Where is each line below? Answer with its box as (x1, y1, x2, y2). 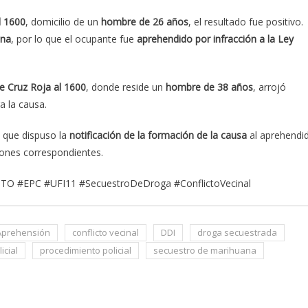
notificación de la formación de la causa (69, 129, 247, 142)
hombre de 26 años (101, 15, 188, 29)
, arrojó (253, 80, 286, 94)
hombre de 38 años (166, 80, 253, 94)
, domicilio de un (25, 15, 101, 29)
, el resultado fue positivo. (188, 15, 303, 29)
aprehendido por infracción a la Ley (137, 32, 294, 46)
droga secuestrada (197, 226, 277, 239)
